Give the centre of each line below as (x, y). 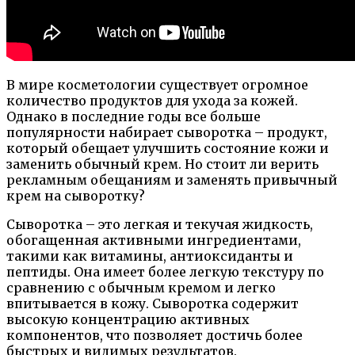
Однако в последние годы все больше (134, 116)
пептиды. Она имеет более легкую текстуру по (165, 271)
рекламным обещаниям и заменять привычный (172, 179)
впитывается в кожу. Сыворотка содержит (153, 303)
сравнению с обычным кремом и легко (141, 287)
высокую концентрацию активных (128, 319)
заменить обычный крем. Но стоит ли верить (162, 164)
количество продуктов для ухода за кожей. (152, 100)
